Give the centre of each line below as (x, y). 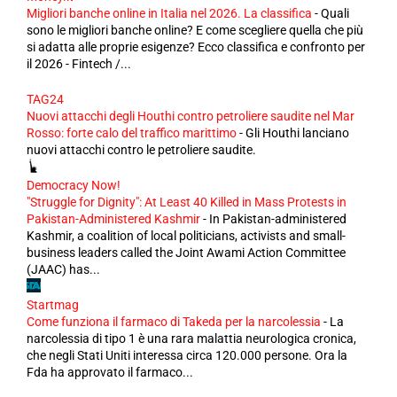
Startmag (53, 305)
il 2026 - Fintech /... (79, 64)
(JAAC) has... (63, 269)
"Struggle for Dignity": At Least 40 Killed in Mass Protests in (187, 202)
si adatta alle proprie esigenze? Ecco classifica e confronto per (196, 47)
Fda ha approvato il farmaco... (110, 372)
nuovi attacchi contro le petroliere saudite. (141, 150)
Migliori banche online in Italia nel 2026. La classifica (169, 13)
